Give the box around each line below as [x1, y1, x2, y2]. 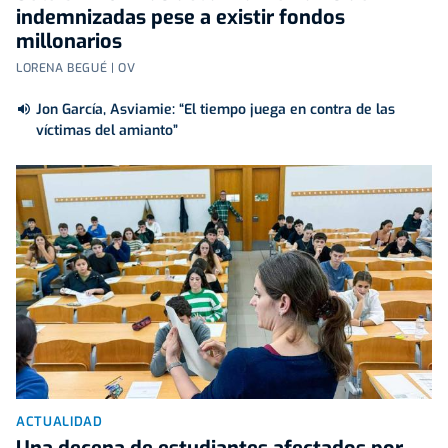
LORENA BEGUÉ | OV [16, 60, 136, 77]
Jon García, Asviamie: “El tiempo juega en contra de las [36, 100, 395, 120]
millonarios [16, 28, 122, 56]
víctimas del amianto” [36, 121, 178, 141]
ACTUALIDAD [16, 413, 103, 431]
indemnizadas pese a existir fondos [16, 4, 345, 32]
